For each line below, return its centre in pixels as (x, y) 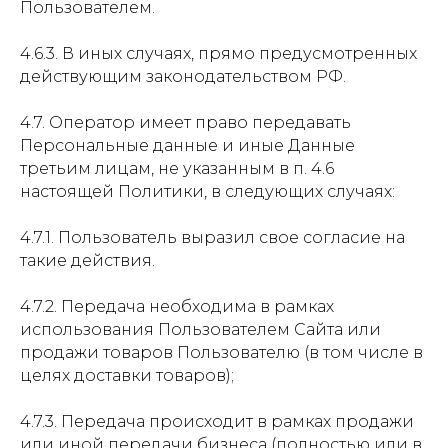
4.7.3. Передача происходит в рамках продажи (217, 421)
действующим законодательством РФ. (183, 76)
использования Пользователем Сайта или (200, 329)
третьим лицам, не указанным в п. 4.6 (177, 168)
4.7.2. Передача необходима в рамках (177, 306)
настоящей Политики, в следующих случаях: (207, 191)
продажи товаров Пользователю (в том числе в (221, 352)
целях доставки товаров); (127, 375)
